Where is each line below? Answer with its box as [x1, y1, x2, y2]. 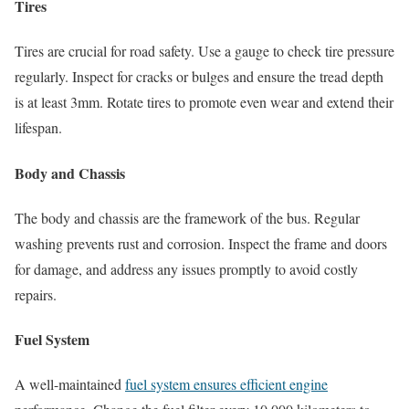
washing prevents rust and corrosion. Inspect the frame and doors [15, 233, 387, 253]
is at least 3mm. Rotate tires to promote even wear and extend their [15, 92, 393, 112]
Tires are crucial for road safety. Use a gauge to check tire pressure [15, 41, 394, 61]
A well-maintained [15, 374, 125, 394]
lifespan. [15, 118, 62, 138]
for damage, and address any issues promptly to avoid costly [15, 258, 358, 278]
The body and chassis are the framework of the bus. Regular [15, 207, 360, 227]
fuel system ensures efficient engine [125, 374, 328, 394]
